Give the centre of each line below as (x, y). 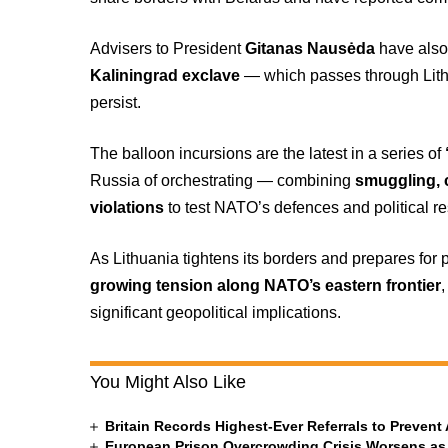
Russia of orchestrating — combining (223, 180)
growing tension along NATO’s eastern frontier (266, 285)
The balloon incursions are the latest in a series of (268, 153)
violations (127, 207)
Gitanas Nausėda (310, 48)
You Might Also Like (168, 382)
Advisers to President (168, 48)
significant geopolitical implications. (216, 312)
